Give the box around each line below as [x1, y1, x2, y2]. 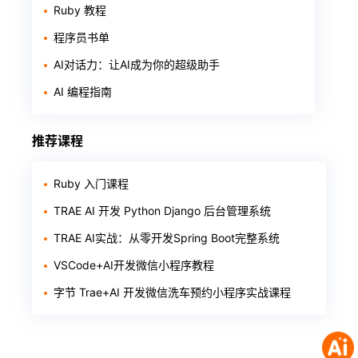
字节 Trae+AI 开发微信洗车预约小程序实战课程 [54, 285, 291, 299]
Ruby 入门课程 [54, 177, 129, 190]
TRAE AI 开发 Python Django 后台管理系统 [54, 204, 271, 217]
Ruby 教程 [54, 3, 106, 17]
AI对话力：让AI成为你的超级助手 [54, 58, 220, 71]
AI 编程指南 [54, 85, 112, 98]
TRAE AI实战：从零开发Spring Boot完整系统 [54, 231, 280, 245]
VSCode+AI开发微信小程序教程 [54, 258, 214, 272]
